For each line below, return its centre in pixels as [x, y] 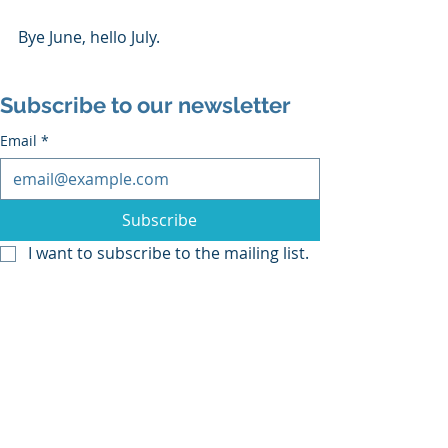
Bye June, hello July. [89, 36]
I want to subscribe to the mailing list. [168, 252]
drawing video [105, 314]
